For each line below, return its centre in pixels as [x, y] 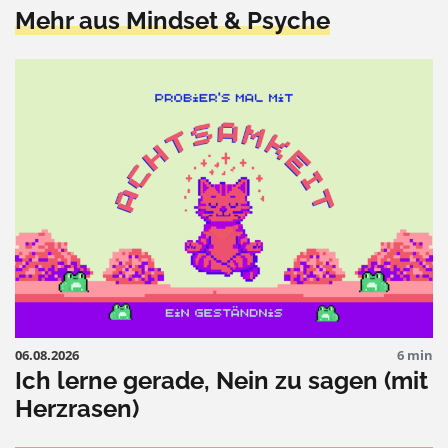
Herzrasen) [77, 408]
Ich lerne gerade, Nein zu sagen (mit [221, 380]
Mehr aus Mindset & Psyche [172, 20]
